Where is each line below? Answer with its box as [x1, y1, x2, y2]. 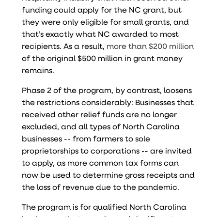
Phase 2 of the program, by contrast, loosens [21, 84, 192, 95]
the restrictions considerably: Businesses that [21, 96, 194, 107]
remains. [21, 64, 54, 75]
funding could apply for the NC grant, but [21, 4, 182, 15]
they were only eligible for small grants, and [21, 16, 189, 27]
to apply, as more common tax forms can [21, 157, 179, 168]
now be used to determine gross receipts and [21, 169, 195, 180]
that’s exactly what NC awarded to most [21, 28, 179, 39]
